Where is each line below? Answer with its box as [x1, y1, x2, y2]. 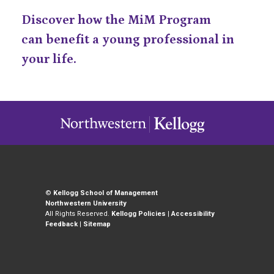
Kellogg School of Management [53, 188, 158, 197]
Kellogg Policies [111, 209, 166, 218]
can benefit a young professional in [21, 32, 234, 47]
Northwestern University [45, 199, 127, 207]
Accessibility [171, 209, 215, 218]
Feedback [45, 220, 78, 228]
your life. [21, 52, 76, 67]
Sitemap [83, 220, 111, 228]
